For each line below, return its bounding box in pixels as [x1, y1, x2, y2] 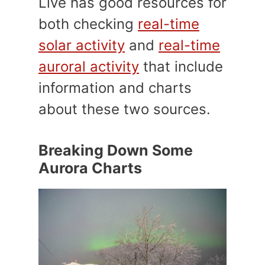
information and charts [38, 79, 192, 96]
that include [139, 58, 223, 75]
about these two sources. [38, 101, 211, 118]
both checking [38, 15, 138, 33]
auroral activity [38, 58, 139, 75]
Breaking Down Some [38, 141, 193, 159]
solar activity [38, 37, 125, 54]
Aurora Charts [38, 159, 142, 177]
